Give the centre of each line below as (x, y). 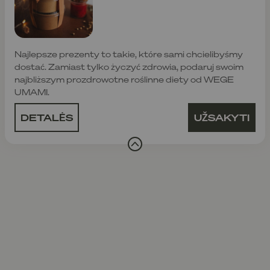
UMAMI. (32, 92)
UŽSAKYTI (222, 117)
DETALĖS (47, 117)
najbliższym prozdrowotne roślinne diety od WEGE (124, 79)
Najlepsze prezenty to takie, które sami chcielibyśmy (129, 54)
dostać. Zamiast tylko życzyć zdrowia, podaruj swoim (129, 66)
